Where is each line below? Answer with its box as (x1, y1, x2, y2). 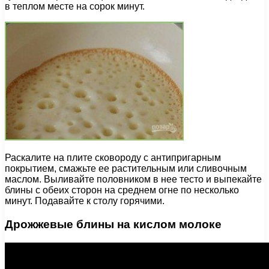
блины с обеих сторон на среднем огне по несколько (5, 185, 239, 196)
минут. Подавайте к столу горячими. (5, 196, 165, 207)
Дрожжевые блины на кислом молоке (5, 217, 222, 231)
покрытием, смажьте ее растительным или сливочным (5, 163, 247, 174)
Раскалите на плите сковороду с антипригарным (5, 153, 221, 163)
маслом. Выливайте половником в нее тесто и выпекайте (5, 174, 262, 185)
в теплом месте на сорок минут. (5, 1, 145, 12)
